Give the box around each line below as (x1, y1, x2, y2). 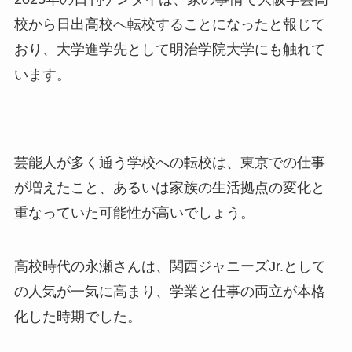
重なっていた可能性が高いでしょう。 (13, 204, 255, 221)
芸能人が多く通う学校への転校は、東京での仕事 (13, 154, 325, 170)
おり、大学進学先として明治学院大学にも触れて (13, 42, 325, 58)
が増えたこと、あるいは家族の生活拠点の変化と (13, 179, 325, 196)
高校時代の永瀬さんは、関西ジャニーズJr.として (13, 258, 326, 274)
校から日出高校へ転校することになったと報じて (13, 16, 325, 33)
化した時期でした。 (13, 308, 141, 324)
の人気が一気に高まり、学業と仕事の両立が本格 (13, 283, 325, 299)
